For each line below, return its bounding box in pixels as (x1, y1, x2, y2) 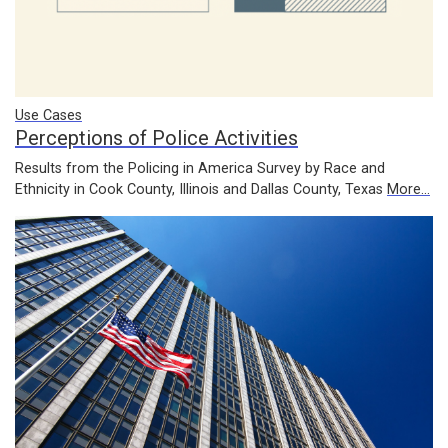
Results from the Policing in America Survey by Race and (15, 159, 385, 177)
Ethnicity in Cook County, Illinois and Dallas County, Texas (15, 180, 387, 198)
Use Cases (15, 106, 82, 124)
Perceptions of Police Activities (15, 125, 298, 150)
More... (387, 180, 430, 198)
